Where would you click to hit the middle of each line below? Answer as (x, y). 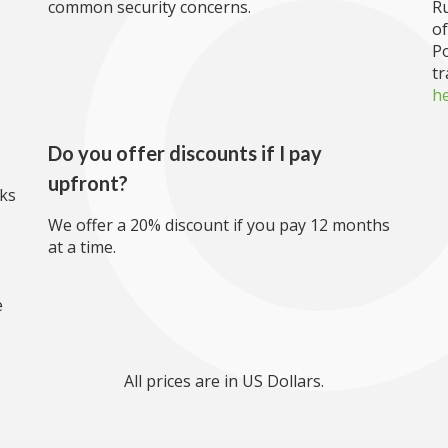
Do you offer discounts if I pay (185, 153)
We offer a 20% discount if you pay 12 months (219, 225)
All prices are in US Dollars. (224, 381)
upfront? (88, 183)
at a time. (82, 247)
